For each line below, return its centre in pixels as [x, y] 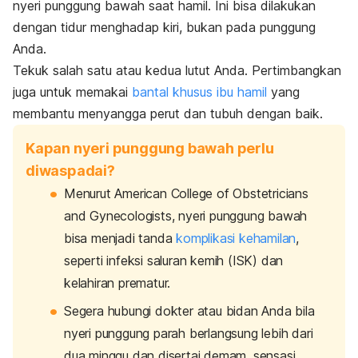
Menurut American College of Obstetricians [186, 194]
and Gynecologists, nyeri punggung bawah [186, 216]
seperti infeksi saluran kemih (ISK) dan [174, 261]
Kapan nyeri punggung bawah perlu [150, 149]
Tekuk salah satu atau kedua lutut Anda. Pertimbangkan [177, 71]
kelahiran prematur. [117, 283]
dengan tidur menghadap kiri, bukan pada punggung [164, 28]
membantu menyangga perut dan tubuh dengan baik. [168, 114]
